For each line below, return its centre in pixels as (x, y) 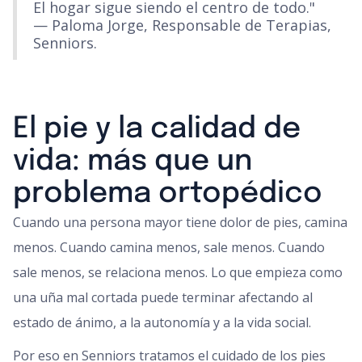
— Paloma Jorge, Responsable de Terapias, (182, 25)
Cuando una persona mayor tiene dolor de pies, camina (180, 222)
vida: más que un (133, 162)
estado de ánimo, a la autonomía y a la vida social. (162, 322)
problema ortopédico (168, 194)
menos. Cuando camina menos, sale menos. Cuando (169, 247)
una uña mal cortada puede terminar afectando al (163, 297)
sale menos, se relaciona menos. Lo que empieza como (178, 272)
